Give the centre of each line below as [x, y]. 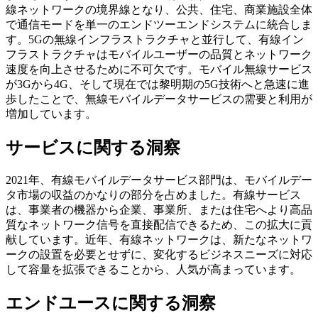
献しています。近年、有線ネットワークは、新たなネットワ [159, 239]
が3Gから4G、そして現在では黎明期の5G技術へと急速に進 [158, 84]
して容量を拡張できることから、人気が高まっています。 [153, 269]
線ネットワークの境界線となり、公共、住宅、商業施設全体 [159, 9]
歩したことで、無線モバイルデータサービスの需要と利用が [159, 99]
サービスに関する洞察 [93, 147]
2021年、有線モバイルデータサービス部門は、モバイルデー [159, 180]
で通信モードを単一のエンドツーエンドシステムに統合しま [159, 24]
